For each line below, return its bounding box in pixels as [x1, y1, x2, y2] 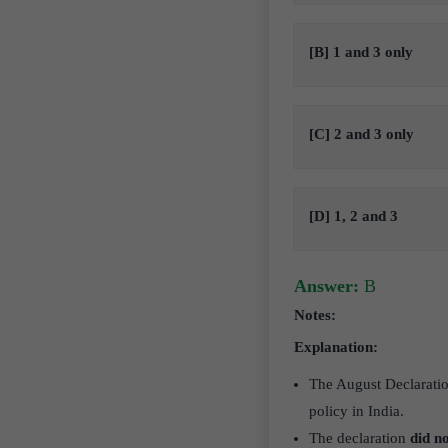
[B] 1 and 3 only [308, 44, 413, 60]
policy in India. [308, 403, 404, 419]
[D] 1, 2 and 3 [308, 208, 398, 224]
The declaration [308, 430, 410, 446]
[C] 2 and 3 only [308, 126, 414, 142]
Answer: [293, 276, 359, 296]
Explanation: [293, 339, 378, 355]
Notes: [293, 307, 336, 323]
